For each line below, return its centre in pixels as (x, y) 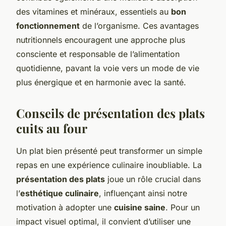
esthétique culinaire (60, 193)
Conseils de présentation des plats (110, 113)
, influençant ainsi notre (143, 193)
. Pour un (183, 207)
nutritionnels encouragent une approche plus (101, 40)
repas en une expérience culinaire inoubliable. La (109, 165)
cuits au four (52, 128)
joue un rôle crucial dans (153, 179)
